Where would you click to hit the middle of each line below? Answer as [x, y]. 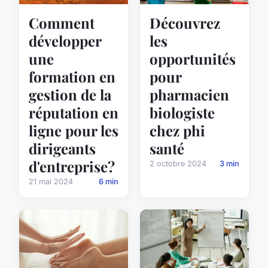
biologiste [182, 113]
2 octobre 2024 [178, 164]
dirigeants [62, 149]
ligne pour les [74, 131]
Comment [62, 23]
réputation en [74, 113]
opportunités [193, 59]
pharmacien [189, 95]
